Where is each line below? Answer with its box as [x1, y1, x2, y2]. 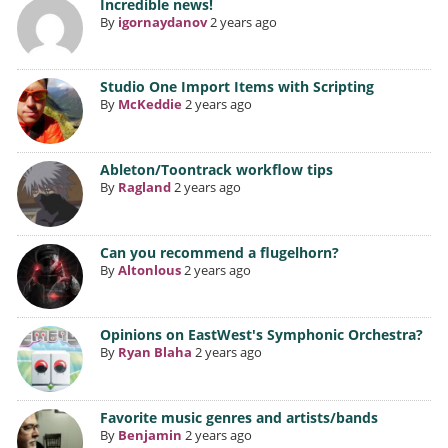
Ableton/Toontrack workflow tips [99, 160, 333, 179]
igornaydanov [117, 12, 207, 31]
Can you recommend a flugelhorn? [99, 242, 339, 262]
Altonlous [117, 260, 181, 279]
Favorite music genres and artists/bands [99, 407, 378, 427]
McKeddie [117, 95, 182, 114]
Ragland [117, 178, 171, 196]
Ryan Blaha [117, 343, 192, 362]
